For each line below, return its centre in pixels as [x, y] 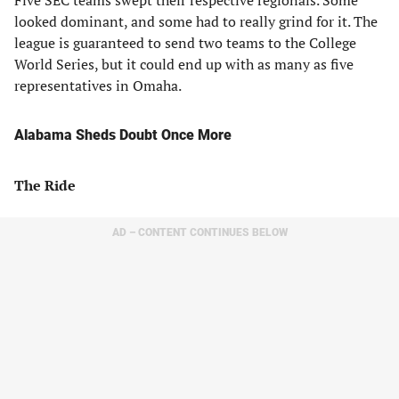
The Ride [45, 185]
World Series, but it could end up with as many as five [184, 64]
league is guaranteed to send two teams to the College [185, 43]
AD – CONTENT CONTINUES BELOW [199, 232]
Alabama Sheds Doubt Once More [123, 135]
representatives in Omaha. [98, 85]
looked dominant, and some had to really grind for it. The [196, 21]
